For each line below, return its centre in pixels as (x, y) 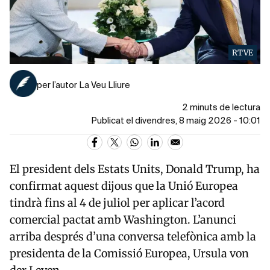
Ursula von (221, 254)
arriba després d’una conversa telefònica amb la (133, 237)
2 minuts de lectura (221, 108)
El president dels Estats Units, (88, 169)
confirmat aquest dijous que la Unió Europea (124, 186)
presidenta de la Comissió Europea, (101, 254)
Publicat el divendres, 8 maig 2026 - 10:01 (176, 121)
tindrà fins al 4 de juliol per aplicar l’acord (117, 203)
